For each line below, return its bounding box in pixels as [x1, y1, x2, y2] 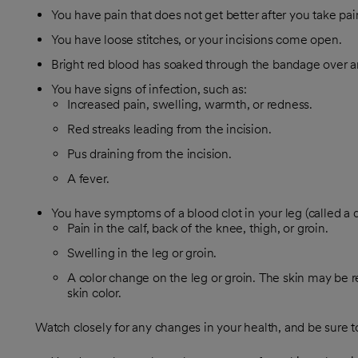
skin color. [67, 285, 121, 300]
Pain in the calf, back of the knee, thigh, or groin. [67, 221, 328, 236]
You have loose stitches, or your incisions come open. [51, 32, 342, 47]
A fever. [67, 171, 109, 186]
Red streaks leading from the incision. [67, 121, 272, 137]
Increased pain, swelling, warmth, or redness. [67, 97, 312, 112]
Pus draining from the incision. [67, 146, 232, 161]
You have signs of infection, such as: [51, 82, 247, 97]
